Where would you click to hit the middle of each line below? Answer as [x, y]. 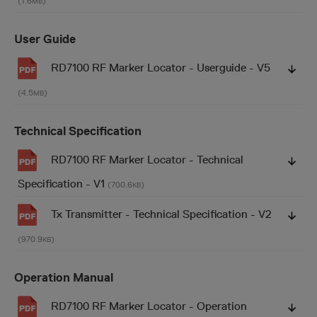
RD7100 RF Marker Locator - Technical [147, 159]
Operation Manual [64, 277]
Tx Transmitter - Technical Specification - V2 [161, 214]
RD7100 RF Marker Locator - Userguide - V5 [161, 67]
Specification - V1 [63, 184]
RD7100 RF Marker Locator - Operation [149, 306]
